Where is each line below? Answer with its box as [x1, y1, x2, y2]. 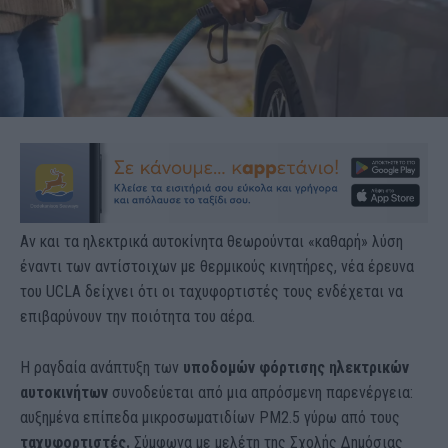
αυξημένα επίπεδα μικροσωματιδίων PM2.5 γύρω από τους [20, 407, 400, 427]
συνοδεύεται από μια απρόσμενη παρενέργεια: [108, 382, 413, 402]
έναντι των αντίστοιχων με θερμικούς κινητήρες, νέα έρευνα [20, 256, 414, 276]
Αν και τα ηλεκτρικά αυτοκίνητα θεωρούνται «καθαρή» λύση [20, 231, 403, 251]
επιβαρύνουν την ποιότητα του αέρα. [20, 306, 255, 326]
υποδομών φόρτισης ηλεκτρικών [183, 357, 409, 377]
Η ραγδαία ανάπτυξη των [20, 357, 183, 377]
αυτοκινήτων [20, 382, 108, 402]
